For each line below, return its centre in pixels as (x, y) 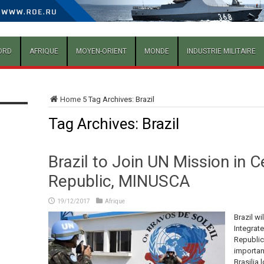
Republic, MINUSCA (119, 181)
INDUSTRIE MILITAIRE (221, 52)
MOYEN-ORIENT (101, 52)
